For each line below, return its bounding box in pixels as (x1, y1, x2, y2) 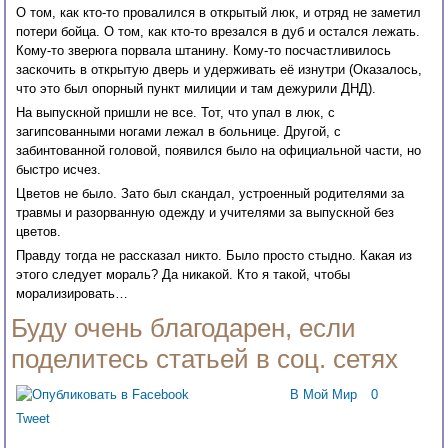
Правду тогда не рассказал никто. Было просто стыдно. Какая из (16, 248, 413, 264)
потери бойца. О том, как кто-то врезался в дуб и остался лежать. (16, 24, 421, 40)
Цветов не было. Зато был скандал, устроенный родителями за (16, 186, 405, 202)
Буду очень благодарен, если (11, 313, 357, 344)
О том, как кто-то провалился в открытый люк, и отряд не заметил (16, 5, 422, 21)
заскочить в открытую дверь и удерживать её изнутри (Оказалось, (16, 62, 423, 78)
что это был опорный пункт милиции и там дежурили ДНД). (16, 81, 377, 97)
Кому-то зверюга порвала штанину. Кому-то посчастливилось (16, 43, 392, 59)
